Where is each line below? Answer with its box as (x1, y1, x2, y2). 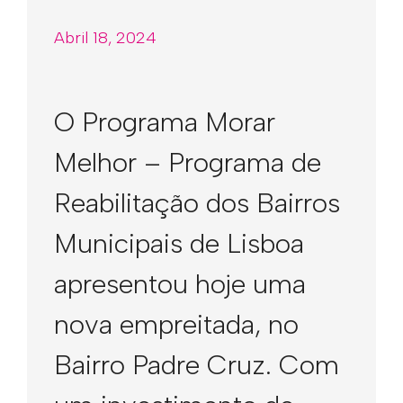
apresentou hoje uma (54, 267, 306, 300)
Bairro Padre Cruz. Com (54, 348, 339, 381)
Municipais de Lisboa (54, 227, 304, 260)
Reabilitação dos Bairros (54, 186, 340, 219)
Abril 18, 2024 (54, 28, 157, 48)
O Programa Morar (54, 105, 275, 139)
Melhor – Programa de (54, 146, 321, 179)
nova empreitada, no (54, 308, 299, 341)
